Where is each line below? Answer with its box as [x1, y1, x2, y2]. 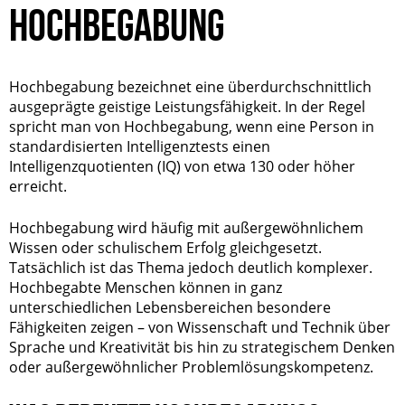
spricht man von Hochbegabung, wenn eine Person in [9, 117, 374, 137]
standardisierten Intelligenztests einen [9, 137, 270, 156]
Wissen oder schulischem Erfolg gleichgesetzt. [9, 238, 322, 258]
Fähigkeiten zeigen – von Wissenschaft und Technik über [9, 317, 391, 337]
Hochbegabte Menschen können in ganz [9, 278, 282, 297]
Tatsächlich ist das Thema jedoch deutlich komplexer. [9, 258, 372, 278]
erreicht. [9, 176, 67, 196]
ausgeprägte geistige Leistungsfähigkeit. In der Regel [9, 97, 365, 117]
